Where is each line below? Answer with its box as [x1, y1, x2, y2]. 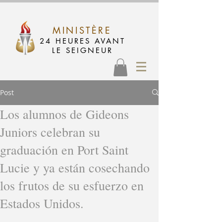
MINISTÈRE [53, 24, 112, 36]
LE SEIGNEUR [52, 46, 113, 55]
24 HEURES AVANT [39, 36, 125, 46]
